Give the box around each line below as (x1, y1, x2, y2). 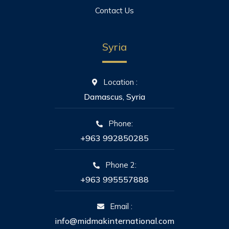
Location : (103, 77, 138, 87)
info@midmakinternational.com (55, 215, 174, 226)
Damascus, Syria (84, 91, 145, 102)
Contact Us (95, 5, 134, 15)
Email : (109, 201, 132, 211)
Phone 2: (105, 159, 136, 170)
